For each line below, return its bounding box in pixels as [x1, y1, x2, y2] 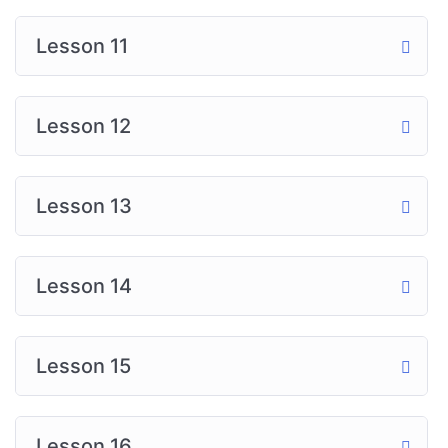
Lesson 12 [36, 114, 131, 138]
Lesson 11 [36, 34, 128, 58]
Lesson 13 [36, 194, 132, 218]
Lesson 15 [36, 354, 131, 378]
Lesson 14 [36, 274, 132, 298]
